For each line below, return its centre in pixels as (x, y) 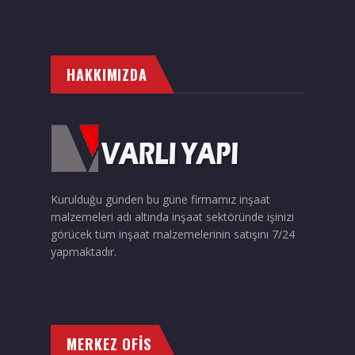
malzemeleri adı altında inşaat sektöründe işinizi (172, 217)
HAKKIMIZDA (107, 74)
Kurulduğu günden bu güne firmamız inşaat (160, 199)
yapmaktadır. (84, 252)
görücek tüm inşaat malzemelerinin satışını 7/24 (173, 234)
